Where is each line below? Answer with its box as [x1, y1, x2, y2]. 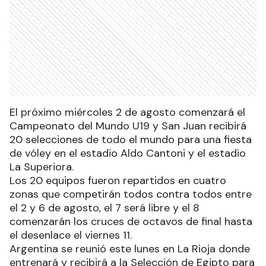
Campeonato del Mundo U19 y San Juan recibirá [9, 119, 246, 134]
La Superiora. [9, 160, 74, 175]
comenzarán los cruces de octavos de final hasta [9, 214, 252, 229]
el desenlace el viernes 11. [9, 228, 132, 243]
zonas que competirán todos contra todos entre [9, 187, 252, 202]
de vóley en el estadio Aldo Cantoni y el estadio [9, 146, 246, 161]
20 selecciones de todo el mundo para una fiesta [9, 132, 252, 147]
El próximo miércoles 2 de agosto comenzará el [9, 105, 245, 120]
